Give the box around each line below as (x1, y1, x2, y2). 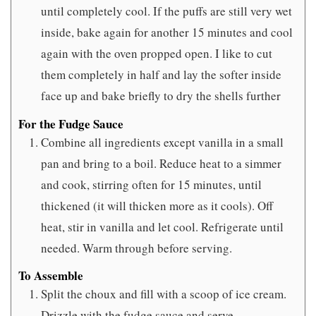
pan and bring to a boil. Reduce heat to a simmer (41, 154, 281, 171)
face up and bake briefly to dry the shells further (41, 87, 281, 104)
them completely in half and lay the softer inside (41, 66, 281, 83)
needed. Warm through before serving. (41, 239, 232, 256)
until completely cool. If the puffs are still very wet (41, 3, 292, 20)
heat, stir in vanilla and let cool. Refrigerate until (41, 218, 284, 235)
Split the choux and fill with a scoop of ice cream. (41, 286, 286, 303)
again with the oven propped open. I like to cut (41, 45, 272, 62)
